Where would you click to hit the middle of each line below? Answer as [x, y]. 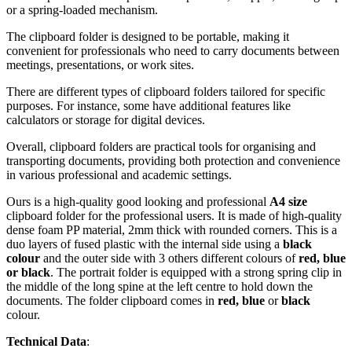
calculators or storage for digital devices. [106, 119]
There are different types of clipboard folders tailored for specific [166, 91]
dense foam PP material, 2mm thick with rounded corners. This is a [172, 229]
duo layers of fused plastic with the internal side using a [145, 244]
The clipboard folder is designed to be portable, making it [148, 36]
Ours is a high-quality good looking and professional [138, 201]
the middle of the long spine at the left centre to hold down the [159, 286]
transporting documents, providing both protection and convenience [173, 160]
